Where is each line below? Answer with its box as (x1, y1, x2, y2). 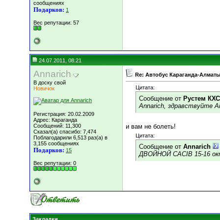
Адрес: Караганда (33, 117, 77, 123)
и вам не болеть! (126, 123, 176, 131)
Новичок (33, 85, 55, 91)
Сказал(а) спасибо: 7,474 (33, 129, 96, 135)
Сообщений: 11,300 (33, 123, 81, 129)
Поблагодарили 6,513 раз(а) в (33, 135, 108, 140)
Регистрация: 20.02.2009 (33, 111, 94, 117)
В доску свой (33, 80, 66, 85)
